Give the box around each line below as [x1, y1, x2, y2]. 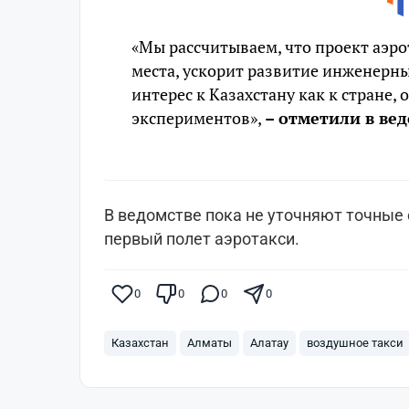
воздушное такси [307, 335, 404, 350]
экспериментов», [131, 106, 265, 129]
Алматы [187, 335, 232, 350]
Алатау [250, 335, 288, 350]
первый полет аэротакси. [104, 228, 299, 248]
